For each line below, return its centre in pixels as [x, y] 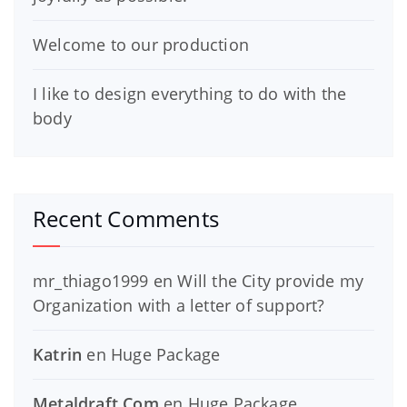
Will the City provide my [271, 280]
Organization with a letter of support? [179, 305]
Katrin [58, 354]
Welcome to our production [141, 44]
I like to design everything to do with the [190, 93]
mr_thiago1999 [91, 280]
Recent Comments [126, 218]
